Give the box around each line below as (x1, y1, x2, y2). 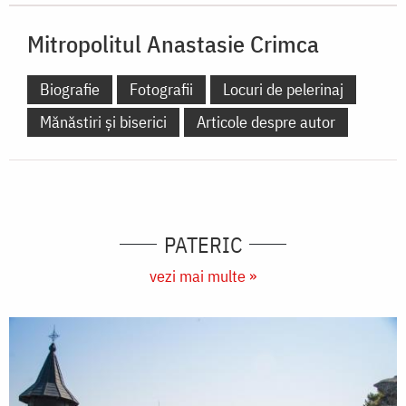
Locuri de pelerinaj (223, 78, 343, 100)
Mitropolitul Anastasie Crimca (27, 27, 319, 59)
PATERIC (164, 229, 242, 259)
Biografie (40, 78, 100, 100)
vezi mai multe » (150, 265, 256, 286)
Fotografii (130, 78, 193, 100)
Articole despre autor (197, 111, 335, 132)
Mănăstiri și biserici (40, 111, 167, 132)
